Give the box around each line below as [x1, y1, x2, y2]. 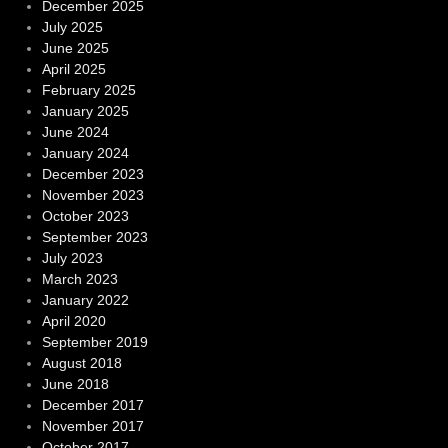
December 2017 [41, 397, 144, 414]
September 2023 [41, 229, 148, 246]
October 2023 [41, 208, 129, 225]
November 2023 [41, 187, 144, 204]
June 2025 [41, 40, 109, 57]
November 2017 [41, 418, 144, 435]
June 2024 [41, 124, 109, 141]
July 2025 [41, 19, 103, 36]
